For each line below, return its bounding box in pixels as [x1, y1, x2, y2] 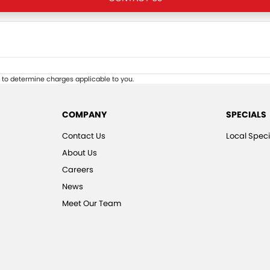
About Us [61, 147, 97, 159]
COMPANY [61, 108, 107, 121]
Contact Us [61, 130, 105, 142]
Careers [61, 164, 93, 176]
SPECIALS [226, 108, 267, 121]
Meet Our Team [61, 198, 121, 210]
